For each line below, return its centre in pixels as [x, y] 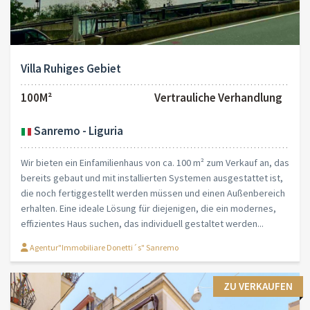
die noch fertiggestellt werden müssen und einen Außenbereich [153, 193]
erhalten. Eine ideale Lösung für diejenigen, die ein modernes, [148, 208]
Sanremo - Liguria [77, 130]
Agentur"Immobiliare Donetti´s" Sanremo [103, 247]
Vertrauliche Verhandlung [218, 97]
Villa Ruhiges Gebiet [71, 68]
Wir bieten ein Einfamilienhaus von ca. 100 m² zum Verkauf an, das [155, 162]
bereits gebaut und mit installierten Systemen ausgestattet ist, [152, 177]
